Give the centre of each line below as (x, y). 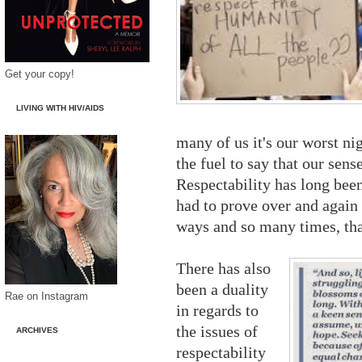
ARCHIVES (37, 330)
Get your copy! (40, 74)
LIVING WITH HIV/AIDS (60, 107)
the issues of (217, 331)
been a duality (222, 289)
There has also (223, 268)
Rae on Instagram (46, 296)
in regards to (217, 310)
